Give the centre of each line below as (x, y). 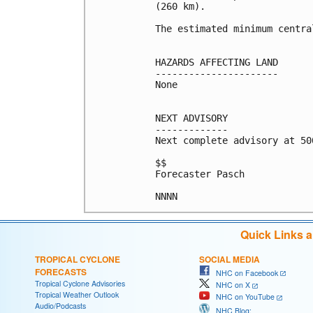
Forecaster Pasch (200, 174)
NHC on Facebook (244, 272)
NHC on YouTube (242, 297)
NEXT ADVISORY (191, 118)
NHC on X (230, 285)
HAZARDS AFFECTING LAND (217, 62)
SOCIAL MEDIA (230, 259)
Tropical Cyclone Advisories (80, 283)
